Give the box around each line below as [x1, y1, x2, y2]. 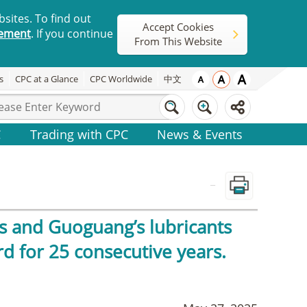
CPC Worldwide [90, 73, 152, 86]
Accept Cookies [143, 20, 214, 34]
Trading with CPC [29, 125, 128, 143]
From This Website [134, 34, 222, 49]
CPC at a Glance [15, 73, 78, 86]
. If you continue [31, 26, 113, 41]
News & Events [157, 125, 243, 143]
